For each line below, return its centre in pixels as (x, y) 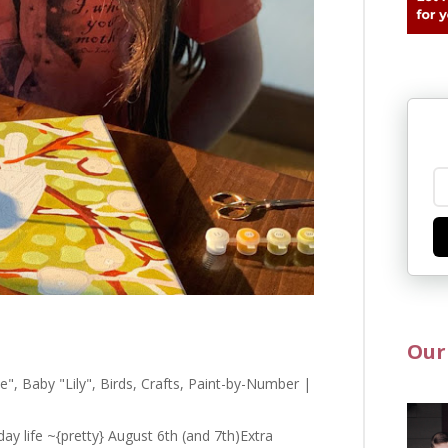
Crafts (160, 384)
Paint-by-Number (243, 384)
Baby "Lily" (57, 384)
